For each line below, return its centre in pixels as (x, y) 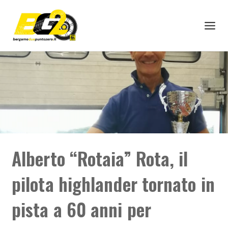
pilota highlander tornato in (113, 184)
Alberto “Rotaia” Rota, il (100, 158)
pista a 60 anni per (81, 209)
